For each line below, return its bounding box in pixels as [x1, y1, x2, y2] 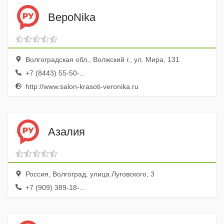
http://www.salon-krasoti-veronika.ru [23, 82, 138, 90]
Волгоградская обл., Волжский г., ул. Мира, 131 [23, 55, 179, 63]
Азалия [48, 125, 85, 138]
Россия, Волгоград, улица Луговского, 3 [23, 170, 154, 178]
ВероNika [48, 10, 95, 23]
